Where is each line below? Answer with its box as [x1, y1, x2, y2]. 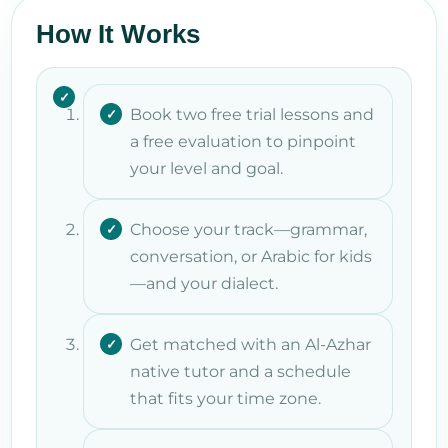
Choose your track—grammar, [130, 219, 367, 239]
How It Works [36, 18, 200, 49]
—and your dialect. [130, 273, 278, 293]
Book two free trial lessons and [130, 104, 374, 124]
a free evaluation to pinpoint [130, 131, 356, 151]
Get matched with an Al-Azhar [130, 334, 371, 354]
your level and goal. [130, 158, 283, 178]
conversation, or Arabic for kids [130, 246, 372, 266]
